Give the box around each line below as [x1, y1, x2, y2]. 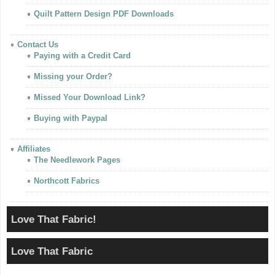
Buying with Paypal [34, 114, 107, 123]
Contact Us [17, 40, 58, 49]
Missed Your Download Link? [34, 93, 145, 102]
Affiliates [17, 144, 50, 153]
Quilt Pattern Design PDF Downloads [34, 9, 174, 18]
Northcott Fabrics [34, 176, 99, 185]
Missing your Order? [34, 72, 112, 81]
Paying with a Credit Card [34, 51, 131, 60]
